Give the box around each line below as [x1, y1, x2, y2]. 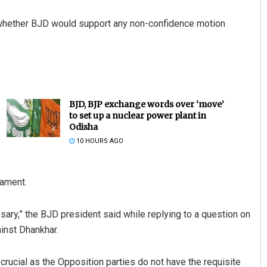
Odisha [69, 122, 98, 133]
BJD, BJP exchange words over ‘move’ [69, 99, 224, 110]
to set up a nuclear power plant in [69, 110, 206, 122]
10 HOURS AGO [74, 137, 123, 145]
